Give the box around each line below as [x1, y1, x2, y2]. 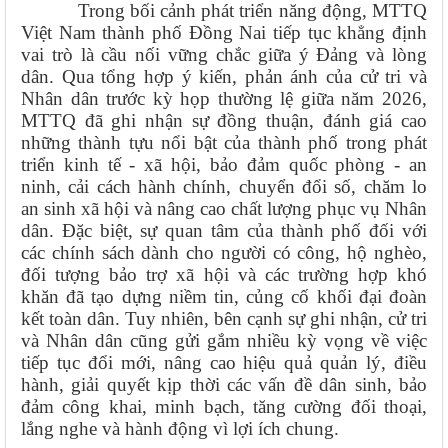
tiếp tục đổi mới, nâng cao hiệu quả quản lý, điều [21, 351, 427, 373]
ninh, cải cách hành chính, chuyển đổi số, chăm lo [21, 175, 427, 197]
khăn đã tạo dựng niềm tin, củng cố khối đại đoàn [21, 285, 427, 307]
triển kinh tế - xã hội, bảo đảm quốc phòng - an [21, 153, 427, 175]
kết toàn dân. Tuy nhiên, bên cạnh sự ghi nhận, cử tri [21, 307, 427, 329]
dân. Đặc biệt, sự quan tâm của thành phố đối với [21, 219, 427, 241]
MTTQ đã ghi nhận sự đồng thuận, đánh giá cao [21, 109, 427, 131]
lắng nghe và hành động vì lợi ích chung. [21, 417, 339, 439]
